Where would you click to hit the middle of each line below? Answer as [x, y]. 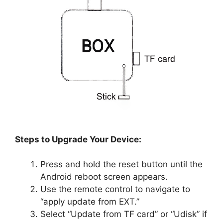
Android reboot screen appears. [104, 177]
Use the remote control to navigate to [115, 189]
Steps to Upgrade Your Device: [78, 139]
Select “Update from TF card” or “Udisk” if [124, 214]
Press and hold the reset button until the [121, 164]
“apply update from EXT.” [90, 202]
